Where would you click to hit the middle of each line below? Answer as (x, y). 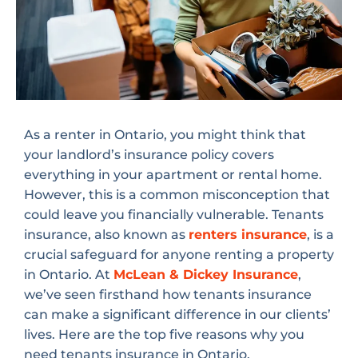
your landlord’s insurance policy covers (149, 155)
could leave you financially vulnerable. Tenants (174, 215)
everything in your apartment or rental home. (173, 175)
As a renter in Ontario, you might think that (165, 135)
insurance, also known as (106, 235)
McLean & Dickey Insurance (206, 275)
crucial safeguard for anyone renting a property (179, 255)
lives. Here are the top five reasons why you (164, 335)
